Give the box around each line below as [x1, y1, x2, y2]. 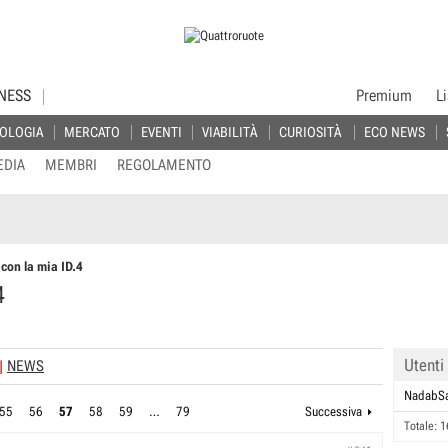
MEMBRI [45, 156, 97, 174]
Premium [356, 86, 413, 105]
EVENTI [140, 124, 182, 140]
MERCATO [63, 124, 120, 140]
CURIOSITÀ [278, 124, 341, 140]
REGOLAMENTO [117, 156, 211, 174]
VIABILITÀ [201, 124, 257, 140]
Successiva [304, 404, 362, 419]
